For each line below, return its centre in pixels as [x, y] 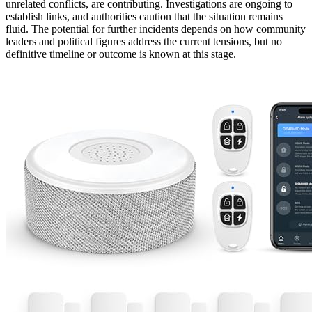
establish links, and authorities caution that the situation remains [144, 16]
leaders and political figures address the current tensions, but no [144, 41]
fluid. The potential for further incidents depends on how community [156, 29]
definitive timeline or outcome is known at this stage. [121, 54]
